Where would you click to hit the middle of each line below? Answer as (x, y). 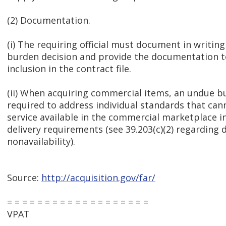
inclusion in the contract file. (69, 69)
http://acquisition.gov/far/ (98, 178)
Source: (24, 178)
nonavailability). (41, 142)
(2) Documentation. (49, 20)
